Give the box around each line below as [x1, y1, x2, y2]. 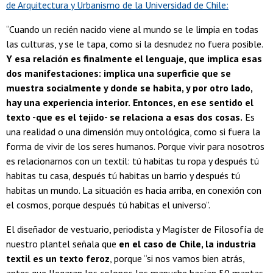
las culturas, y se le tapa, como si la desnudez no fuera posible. [6, 38, 263, 51]
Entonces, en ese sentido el [133, 96, 253, 109]
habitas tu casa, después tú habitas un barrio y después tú [6, 169, 240, 182]
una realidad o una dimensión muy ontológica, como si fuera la [6, 126, 260, 138]
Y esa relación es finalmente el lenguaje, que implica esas [6, 52, 262, 65]
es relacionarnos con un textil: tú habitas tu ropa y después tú [6, 155, 259, 168]
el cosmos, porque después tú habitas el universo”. [6, 199, 212, 211]
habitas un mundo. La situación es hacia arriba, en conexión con [6, 184, 261, 197]
